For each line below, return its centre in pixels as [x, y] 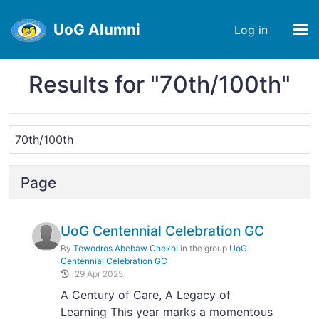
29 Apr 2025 [99, 274]
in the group [204, 248]
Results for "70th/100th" [159, 84]
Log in [251, 30]
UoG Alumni [97, 30]
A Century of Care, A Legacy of [146, 295]
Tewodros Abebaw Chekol [126, 248]
